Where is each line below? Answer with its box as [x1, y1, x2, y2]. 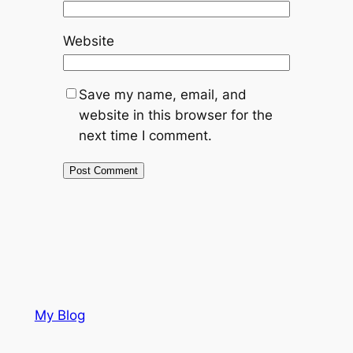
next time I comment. [78, 128, 212, 144]
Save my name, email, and [78, 87, 247, 103]
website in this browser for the [78, 107, 273, 124]
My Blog [34, 307, 85, 324]
